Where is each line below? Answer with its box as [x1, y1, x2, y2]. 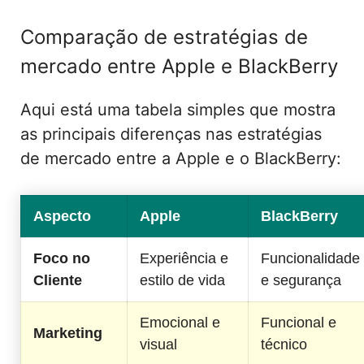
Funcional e [261, 314, 336, 331]
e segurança [261, 271, 341, 288]
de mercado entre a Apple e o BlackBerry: [20, 148, 341, 168]
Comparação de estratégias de [20, 24, 308, 49]
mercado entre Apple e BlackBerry [20, 54, 338, 78]
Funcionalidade [261, 249, 360, 266]
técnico [261, 336, 307, 353]
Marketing [33, 324, 102, 341]
